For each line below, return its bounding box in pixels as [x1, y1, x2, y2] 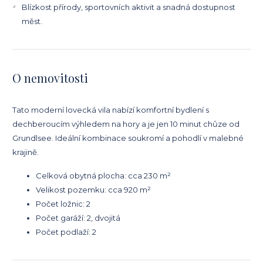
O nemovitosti [12, 69, 88, 86]
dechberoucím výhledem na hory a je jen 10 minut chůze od [12, 119, 240, 129]
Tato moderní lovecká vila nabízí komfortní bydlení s [12, 104, 209, 114]
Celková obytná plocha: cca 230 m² [36, 170, 171, 180]
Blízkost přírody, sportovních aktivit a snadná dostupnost [22, 2, 235, 12]
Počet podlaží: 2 [36, 227, 96, 237]
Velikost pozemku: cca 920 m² [36, 184, 151, 194]
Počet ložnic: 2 [36, 198, 90, 208]
